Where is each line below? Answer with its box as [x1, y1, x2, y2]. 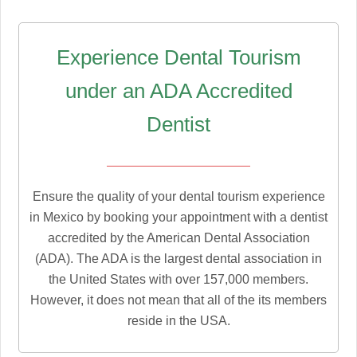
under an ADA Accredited [65, 78, 292, 103]
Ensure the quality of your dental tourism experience [32, 189, 325, 203]
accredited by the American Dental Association [47, 230, 310, 245]
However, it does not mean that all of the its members [30, 292, 327, 307]
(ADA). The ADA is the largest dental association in [35, 251, 322, 265]
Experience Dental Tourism [56, 45, 301, 69]
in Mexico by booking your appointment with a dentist [29, 210, 328, 224]
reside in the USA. [127, 313, 230, 328]
